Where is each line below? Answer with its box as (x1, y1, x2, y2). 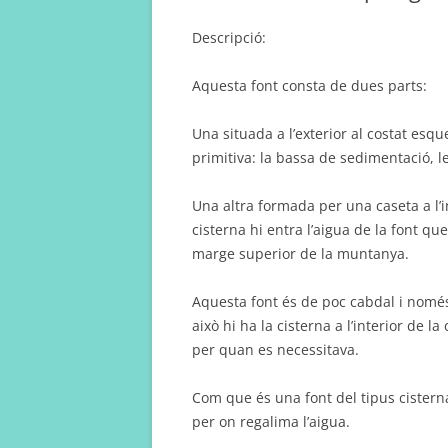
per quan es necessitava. (192, 340, 359, 359)
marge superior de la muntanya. (192, 244, 409, 263)
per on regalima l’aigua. (192, 412, 350, 431)
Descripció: (192, 28, 266, 47)
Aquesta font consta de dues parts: (192, 76, 427, 95)
